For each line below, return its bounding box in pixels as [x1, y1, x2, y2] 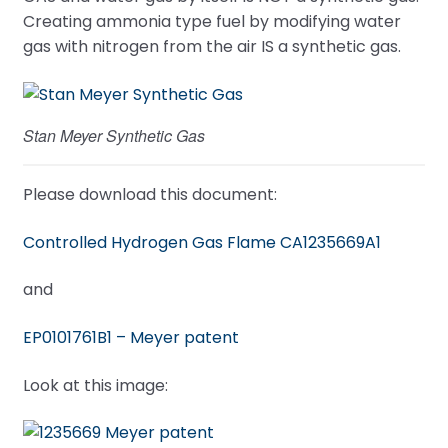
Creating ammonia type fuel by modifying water [22, 10, 401, 34]
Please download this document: [22, 182, 277, 206]
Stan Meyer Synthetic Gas [22, 123, 205, 147]
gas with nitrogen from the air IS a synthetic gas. [22, 35, 401, 59]
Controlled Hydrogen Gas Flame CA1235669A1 [22, 230, 381, 254]
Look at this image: [22, 373, 168, 397]
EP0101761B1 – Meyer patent [22, 325, 239, 349]
